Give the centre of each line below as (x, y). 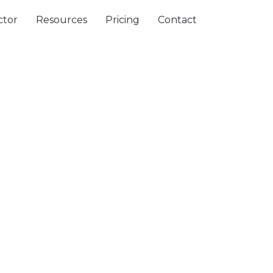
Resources (62, 20)
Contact (177, 20)
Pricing (122, 20)
